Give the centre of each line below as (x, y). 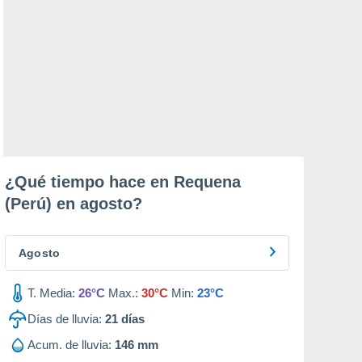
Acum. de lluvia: (69, 345)
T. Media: (51, 293)
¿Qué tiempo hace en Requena (123, 182)
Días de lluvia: (65, 319)
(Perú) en (42, 204)
